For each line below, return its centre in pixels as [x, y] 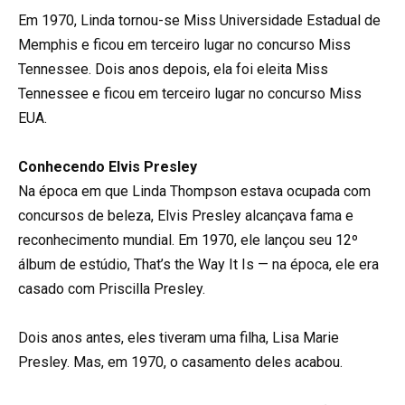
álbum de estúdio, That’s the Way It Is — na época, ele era [198, 264]
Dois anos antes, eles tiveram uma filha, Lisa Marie [179, 338]
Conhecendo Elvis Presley [108, 166]
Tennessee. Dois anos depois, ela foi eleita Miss [173, 69]
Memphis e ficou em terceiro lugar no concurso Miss [184, 44]
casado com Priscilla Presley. [112, 288]
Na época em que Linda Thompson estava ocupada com [194, 191]
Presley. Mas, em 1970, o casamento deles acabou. [180, 363]
